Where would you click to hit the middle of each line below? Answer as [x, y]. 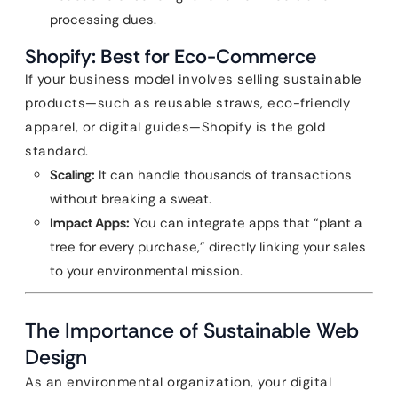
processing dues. [103, 20]
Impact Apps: [90, 223]
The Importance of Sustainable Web [192, 330]
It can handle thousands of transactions [223, 175]
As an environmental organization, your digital [178, 382]
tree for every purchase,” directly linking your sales [208, 247]
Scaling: [72, 175]
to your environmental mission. [146, 271]
